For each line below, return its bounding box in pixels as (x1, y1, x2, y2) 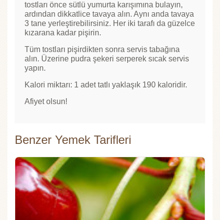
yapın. (25, 63, 46, 72)
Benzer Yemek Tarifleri (15, 133, 131, 146)
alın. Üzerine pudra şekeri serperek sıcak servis (25, 54, 189, 63)
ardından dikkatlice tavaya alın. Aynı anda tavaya (25, 9, 194, 18)
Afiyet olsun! (25, 97, 67, 106)
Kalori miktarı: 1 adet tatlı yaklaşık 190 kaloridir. (25, 80, 187, 89)
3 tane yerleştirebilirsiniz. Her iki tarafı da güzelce (25, 19, 195, 27)
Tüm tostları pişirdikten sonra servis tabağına (25, 45, 180, 54)
